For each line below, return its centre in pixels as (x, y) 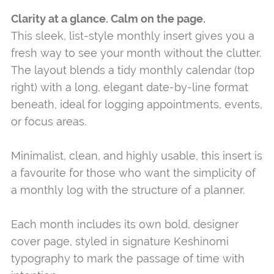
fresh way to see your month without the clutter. (136, 53)
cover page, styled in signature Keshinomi (120, 241)
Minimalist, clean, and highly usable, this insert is (136, 155)
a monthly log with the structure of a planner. (128, 190)
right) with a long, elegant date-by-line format (129, 87)
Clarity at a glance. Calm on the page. (108, 18)
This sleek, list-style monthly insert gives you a (132, 35)
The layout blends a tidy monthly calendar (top (132, 70)
